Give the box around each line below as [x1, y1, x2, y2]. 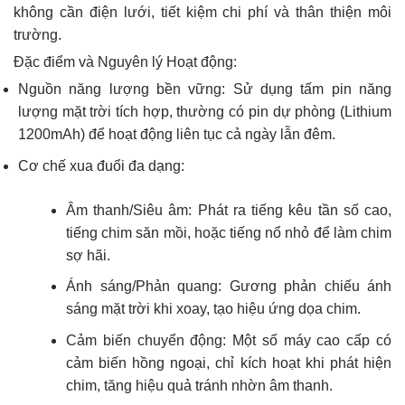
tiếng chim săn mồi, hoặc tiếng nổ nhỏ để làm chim [66, 224, 391, 240]
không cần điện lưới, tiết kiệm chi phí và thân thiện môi [14, 5, 391, 21]
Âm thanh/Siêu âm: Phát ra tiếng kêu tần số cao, [66, 202, 391, 218]
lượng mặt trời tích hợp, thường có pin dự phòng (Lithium [18, 104, 391, 120]
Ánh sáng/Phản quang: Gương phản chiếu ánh [66, 278, 391, 295]
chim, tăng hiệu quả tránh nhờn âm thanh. [66, 378, 333, 394]
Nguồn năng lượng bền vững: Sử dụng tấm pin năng [18, 81, 391, 98]
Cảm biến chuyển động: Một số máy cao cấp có [66, 333, 391, 349]
